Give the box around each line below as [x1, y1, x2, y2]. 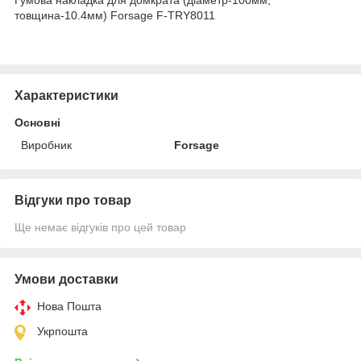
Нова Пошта [37, 299, 102, 313]
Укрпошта [37, 324, 88, 338]
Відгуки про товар [15, 193, 131, 207]
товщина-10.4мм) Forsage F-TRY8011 [15, 8, 215, 22]
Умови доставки [15, 272, 118, 286]
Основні [15, 115, 60, 129]
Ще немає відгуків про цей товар [15, 220, 186, 234]
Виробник [21, 138, 72, 151]
